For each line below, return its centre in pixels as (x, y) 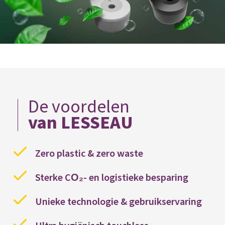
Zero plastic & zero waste (89, 154)
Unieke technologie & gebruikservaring (119, 202)
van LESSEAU (81, 123)
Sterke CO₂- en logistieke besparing (112, 178)
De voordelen (79, 107)
